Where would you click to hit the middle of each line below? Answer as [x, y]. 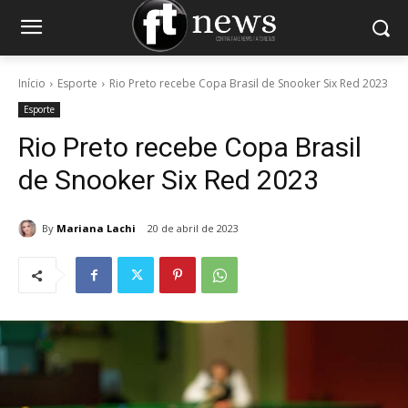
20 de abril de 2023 [193, 229]
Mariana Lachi [96, 228]
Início [32, 84]
